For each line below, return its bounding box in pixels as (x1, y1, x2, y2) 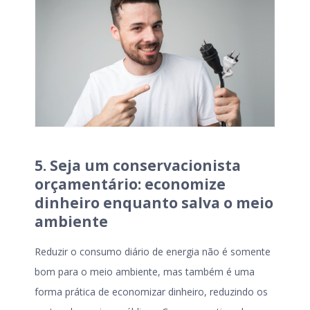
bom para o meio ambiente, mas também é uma (35, 264, 255, 278)
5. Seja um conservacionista (35, 155, 241, 175)
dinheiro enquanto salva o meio (35, 192, 273, 212)
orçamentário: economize (35, 174, 226, 194)
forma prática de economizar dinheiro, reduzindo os (35, 284, 268, 298)
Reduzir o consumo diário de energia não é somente (35, 244, 271, 258)
